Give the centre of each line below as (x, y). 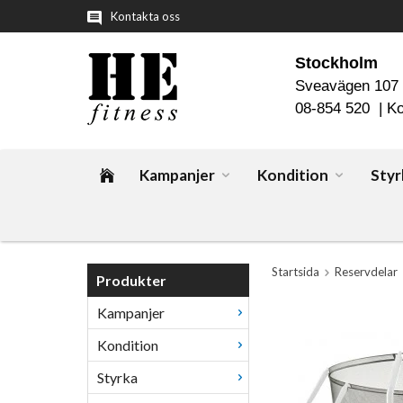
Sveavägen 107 (346, 86)
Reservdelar (366, 272)
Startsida (296, 272)
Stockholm (336, 63)
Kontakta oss (145, 16)
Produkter (131, 280)
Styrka (117, 377)
